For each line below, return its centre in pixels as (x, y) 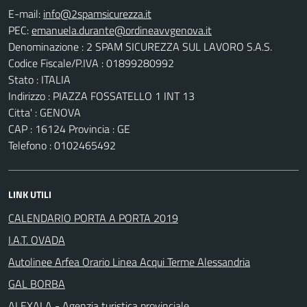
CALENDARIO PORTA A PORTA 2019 (93, 218)
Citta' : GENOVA (45, 112)
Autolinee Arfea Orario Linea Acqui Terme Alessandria (129, 261)
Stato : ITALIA (39, 79)
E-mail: (24, 13)
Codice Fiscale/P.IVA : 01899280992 (91, 63)
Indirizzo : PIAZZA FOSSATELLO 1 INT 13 (101, 96)
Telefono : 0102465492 (62, 145)
